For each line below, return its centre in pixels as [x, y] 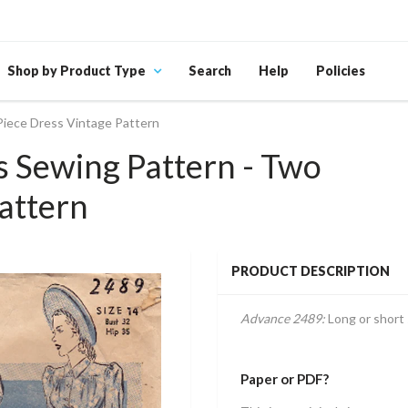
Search [210, 71]
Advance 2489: [283, 318]
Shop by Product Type [76, 71]
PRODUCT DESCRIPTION [311, 271]
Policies [341, 71]
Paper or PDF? [285, 379]
